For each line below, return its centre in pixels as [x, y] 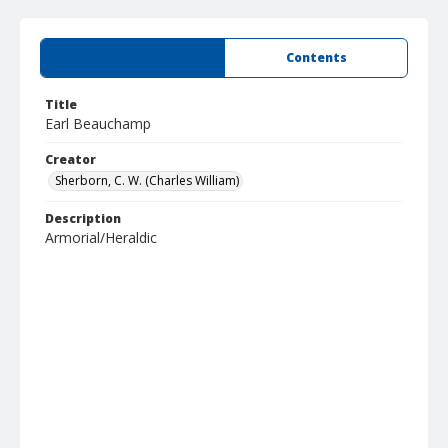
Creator [70, 159]
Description [83, 218]
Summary [132, 57]
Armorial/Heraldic [101, 237]
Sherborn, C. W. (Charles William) [147, 180]
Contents [316, 57]
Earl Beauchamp [98, 123]
